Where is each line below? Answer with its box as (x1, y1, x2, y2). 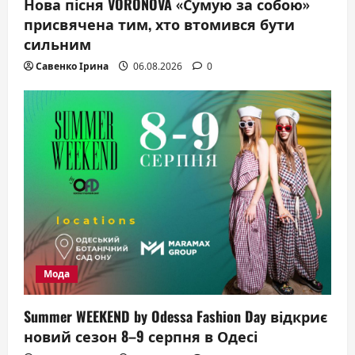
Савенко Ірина (36, 59, 109, 74)
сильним (24, 33, 91, 55)
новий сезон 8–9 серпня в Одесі (24, 326, 258, 347)
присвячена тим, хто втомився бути (24, 13, 295, 35)
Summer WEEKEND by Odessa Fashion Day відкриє (24, 306, 327, 327)
